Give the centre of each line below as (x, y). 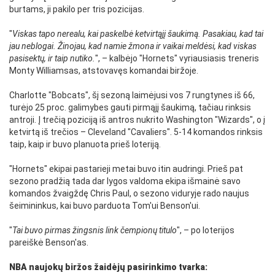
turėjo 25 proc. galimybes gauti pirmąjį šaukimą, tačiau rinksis (130, 107)
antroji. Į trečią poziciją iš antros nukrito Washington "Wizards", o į (137, 120)
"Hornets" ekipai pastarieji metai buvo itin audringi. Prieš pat (126, 169)
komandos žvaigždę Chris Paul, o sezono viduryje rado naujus (129, 193)
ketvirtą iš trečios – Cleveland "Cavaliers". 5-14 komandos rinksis (136, 132)
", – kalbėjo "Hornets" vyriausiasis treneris (177, 58)
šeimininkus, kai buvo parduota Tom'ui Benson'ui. (105, 206)
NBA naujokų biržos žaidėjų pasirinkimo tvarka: (108, 267)
